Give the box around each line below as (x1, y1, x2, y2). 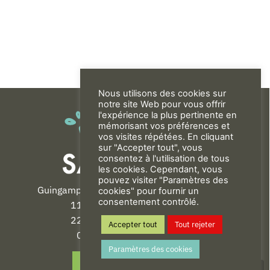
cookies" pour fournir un (98, 186, 199, 196)
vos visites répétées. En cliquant (98, 131, 233, 142)
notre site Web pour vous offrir (98, 99, 225, 110)
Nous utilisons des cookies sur (98, 88, 226, 99)
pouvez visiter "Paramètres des (98, 175, 228, 186)
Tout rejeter (175, 219, 215, 230)
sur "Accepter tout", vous (98, 142, 202, 153)
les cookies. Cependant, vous (98, 164, 222, 175)
